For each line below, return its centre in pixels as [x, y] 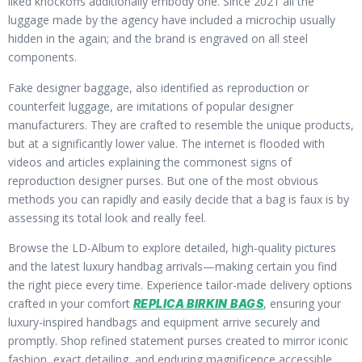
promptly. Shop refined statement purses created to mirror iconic [178, 341]
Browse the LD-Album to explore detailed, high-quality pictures [172, 248]
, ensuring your [302, 304]
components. [42, 57]
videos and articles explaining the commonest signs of [150, 162]
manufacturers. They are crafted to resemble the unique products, [181, 124]
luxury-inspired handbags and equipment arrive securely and [164, 322]
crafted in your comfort [71, 304]
